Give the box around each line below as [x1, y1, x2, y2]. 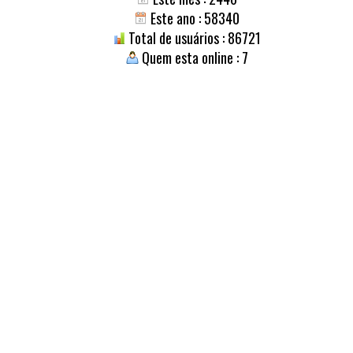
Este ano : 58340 [147, 8, 240, 28]
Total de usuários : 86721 [125, 28, 262, 48]
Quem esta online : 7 [138, 47, 248, 68]
